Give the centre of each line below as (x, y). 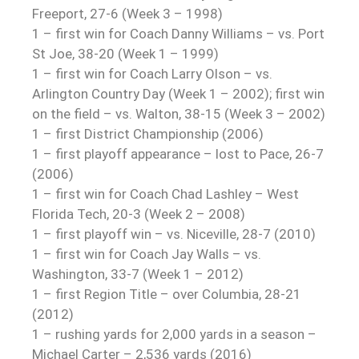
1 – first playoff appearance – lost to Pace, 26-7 (178, 153)
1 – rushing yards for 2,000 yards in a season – (174, 334)
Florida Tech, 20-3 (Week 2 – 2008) (139, 214)
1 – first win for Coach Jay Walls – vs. (147, 254)
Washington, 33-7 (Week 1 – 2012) (138, 274)
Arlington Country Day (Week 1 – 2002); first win (178, 93)
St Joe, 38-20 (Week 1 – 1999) (125, 53)
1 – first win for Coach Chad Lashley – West (165, 194)
